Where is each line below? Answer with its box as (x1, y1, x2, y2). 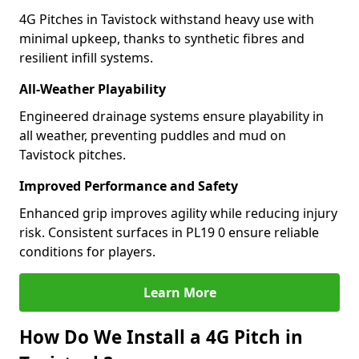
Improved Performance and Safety (19, 177, 238, 195)
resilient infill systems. (19, 49, 153, 67)
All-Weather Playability (19, 80, 166, 98)
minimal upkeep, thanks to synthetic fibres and (19, 30, 305, 47)
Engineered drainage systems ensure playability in (19, 107, 324, 125)
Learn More (143, 284, 216, 301)
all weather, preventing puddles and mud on (19, 127, 286, 144)
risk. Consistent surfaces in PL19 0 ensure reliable (19, 224, 319, 241)
